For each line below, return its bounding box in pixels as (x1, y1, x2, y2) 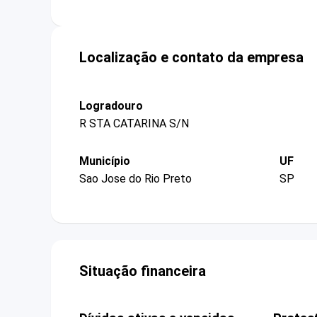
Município (79, 154, 130, 168)
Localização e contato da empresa (79, 48, 304, 66)
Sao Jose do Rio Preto (79, 172, 192, 186)
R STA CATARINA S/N (79, 116, 189, 130)
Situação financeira (79, 263, 206, 280)
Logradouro (79, 98, 143, 113)
